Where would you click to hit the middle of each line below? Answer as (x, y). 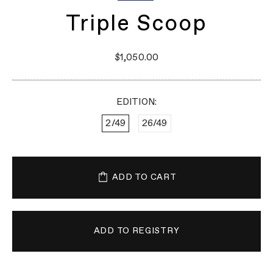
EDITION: (136, 102)
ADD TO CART (144, 177)
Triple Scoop (136, 24)
